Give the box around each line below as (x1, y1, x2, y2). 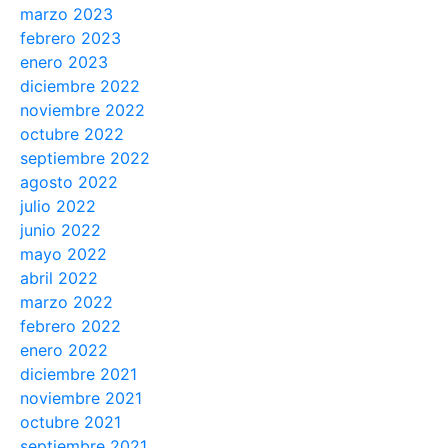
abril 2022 (20, 268, 98, 289)
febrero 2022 (20, 316, 121, 337)
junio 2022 (20, 220, 101, 241)
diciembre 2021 (20, 364, 137, 385)
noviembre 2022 (20, 100, 145, 121)
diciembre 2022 (20, 76, 140, 97)
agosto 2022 (20, 172, 118, 193)
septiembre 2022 (20, 148, 150, 169)
